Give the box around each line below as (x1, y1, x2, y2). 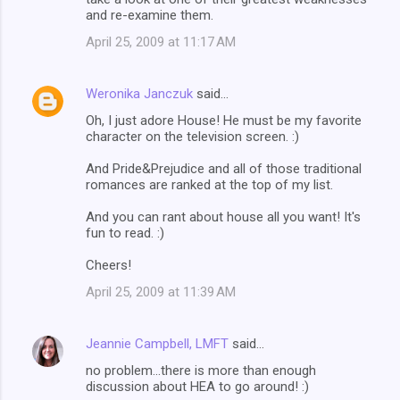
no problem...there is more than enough (86, 362, 316, 379)
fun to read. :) (86, 224, 164, 241)
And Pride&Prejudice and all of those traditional (86, 160, 362, 177)
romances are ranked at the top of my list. (86, 176, 333, 193)
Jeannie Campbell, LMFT (86, 335, 229, 352)
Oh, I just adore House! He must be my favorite (86, 112, 362, 129)
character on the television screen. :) (86, 128, 299, 145)
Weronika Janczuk (86, 85, 193, 102)
